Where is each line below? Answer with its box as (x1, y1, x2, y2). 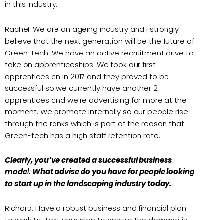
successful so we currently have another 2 (5, 82, 158, 93)
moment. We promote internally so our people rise (5, 106, 188, 117)
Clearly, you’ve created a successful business (5, 154, 172, 165)
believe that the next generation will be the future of (5, 35, 194, 46)
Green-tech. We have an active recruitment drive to (5, 47, 193, 58)
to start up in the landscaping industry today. (5, 178, 171, 189)
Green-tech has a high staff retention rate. (5, 130, 160, 140)
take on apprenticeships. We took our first (5, 59, 156, 70)
